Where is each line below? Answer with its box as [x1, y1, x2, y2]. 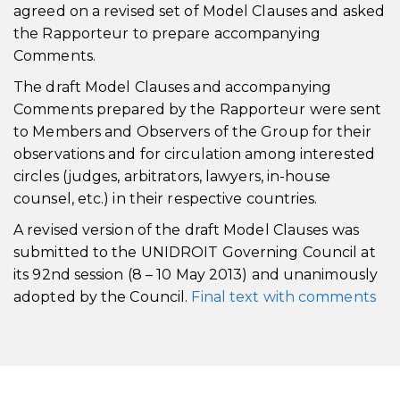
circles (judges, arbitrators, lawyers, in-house [13, 168, 330, 185]
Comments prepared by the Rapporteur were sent [13, 101, 382, 118]
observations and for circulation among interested [13, 146, 375, 162]
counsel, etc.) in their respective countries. [13, 190, 318, 207]
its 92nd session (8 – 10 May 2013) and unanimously [13, 266, 379, 283]
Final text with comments [191, 288, 376, 305]
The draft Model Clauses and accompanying [13, 79, 332, 96]
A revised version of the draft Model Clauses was [13, 221, 359, 238]
